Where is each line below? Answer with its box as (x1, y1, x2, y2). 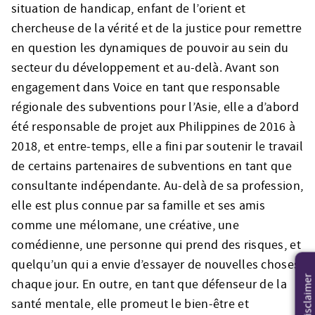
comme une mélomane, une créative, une (11, 217, 240, 233)
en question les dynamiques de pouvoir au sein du (11, 39, 289, 56)
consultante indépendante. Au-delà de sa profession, (11, 177, 304, 194)
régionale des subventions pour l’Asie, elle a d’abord (11, 98, 299, 115)
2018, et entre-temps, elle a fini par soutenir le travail (11, 138, 304, 155)
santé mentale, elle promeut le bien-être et (11, 295, 249, 312)
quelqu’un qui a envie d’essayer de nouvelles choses (11, 256, 300, 273)
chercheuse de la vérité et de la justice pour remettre (11, 20, 302, 37)
